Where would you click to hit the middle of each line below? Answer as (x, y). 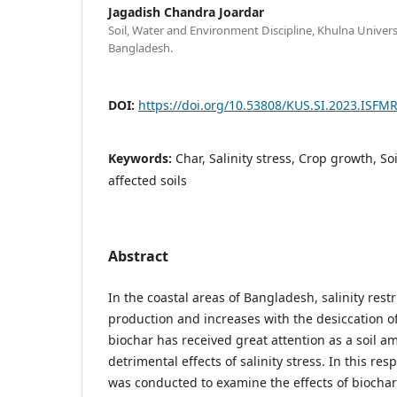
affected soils (148, 180)
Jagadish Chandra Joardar (186, 12)
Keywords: (142, 158)
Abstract (138, 256)
